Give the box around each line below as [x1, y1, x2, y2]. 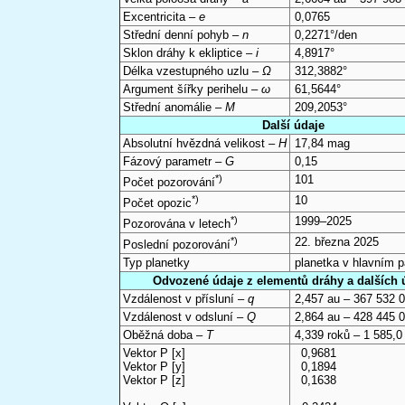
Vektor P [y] [122, 360, 185, 374]
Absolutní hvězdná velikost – [122, 137, 278, 151]
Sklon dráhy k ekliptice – [122, 46, 256, 61]
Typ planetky [122, 256, 190, 270]
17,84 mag [295, 137, 351, 151]
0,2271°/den [295, 28, 358, 42]
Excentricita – [122, 10, 199, 24]
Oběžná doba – [122, 328, 206, 343]
